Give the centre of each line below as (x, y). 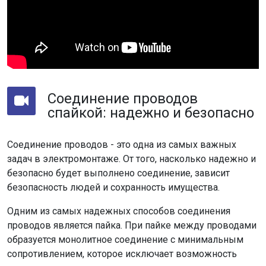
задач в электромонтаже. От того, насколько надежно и (132, 159)
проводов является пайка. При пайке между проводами (132, 225)
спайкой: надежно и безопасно (151, 113)
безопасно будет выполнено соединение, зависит (118, 173)
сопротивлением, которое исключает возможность (122, 254)
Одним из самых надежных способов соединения (119, 211)
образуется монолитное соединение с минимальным (125, 239)
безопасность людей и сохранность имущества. (113, 187)
